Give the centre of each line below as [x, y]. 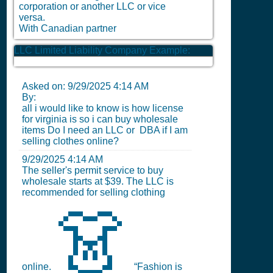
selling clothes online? [72, 141]
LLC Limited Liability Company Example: [102, 50]
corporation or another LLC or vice [92, 6]
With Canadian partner [68, 28]
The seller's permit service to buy [93, 170]
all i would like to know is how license [103, 108]
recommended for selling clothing [94, 192]
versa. [32, 17]
